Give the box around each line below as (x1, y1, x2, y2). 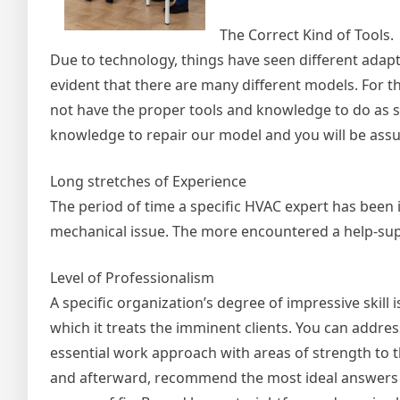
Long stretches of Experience (50, 171, 246, 191)
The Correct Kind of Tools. (220, 25, 394, 45)
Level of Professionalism (50, 268, 214, 287)
